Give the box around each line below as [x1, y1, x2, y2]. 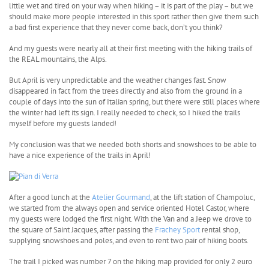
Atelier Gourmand [92, 192, 150, 203]
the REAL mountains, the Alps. [9, 53, 107, 64]
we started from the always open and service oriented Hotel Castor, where [9, 203, 249, 214]
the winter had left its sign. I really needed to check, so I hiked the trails [9, 107, 240, 118]
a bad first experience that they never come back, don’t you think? [9, 22, 223, 32]
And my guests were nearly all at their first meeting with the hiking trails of [9, 43, 252, 53]
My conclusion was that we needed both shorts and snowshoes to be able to [9, 139, 256, 150]
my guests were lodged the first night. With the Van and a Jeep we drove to [9, 214, 252, 225]
